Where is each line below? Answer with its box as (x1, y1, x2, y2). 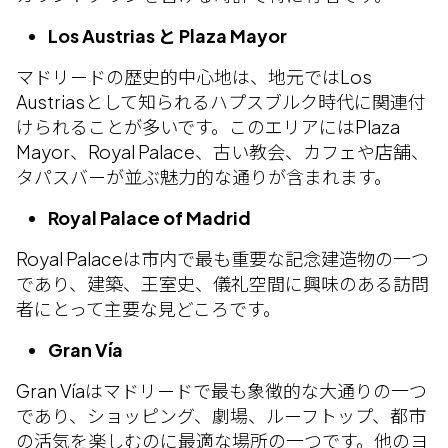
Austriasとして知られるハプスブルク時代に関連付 (16, 90, 426, 113)
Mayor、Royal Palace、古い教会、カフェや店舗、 (16, 140, 429, 163)
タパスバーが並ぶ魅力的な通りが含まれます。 (16, 165, 392, 188)
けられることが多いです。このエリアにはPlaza (16, 115, 400, 138)
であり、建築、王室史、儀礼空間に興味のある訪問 (16, 272, 429, 295)
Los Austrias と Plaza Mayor (48, 24, 287, 47)
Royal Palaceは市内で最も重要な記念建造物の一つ (16, 247, 429, 270)
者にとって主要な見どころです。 (16, 297, 281, 320)
